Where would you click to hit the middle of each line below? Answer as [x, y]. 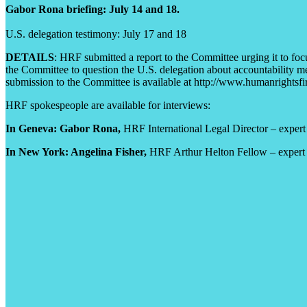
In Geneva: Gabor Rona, [63, 128]
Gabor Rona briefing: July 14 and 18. [93, 9]
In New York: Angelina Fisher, [76, 151]
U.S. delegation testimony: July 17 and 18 [96, 34]
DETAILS [30, 57]
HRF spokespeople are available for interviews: [108, 105]
